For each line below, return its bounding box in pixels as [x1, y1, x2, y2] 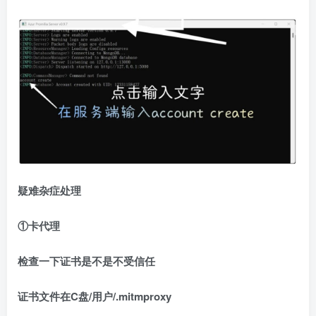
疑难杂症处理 [18, 182, 81, 198]
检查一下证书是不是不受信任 [18, 253, 155, 269]
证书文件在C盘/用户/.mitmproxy [18, 288, 171, 304]
